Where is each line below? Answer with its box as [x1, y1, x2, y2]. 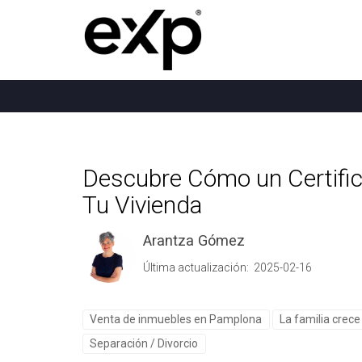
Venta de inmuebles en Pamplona [90, 313, 263, 326]
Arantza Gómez [143, 232, 245, 249]
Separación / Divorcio [90, 337, 199, 350]
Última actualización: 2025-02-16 [143, 261, 312, 274]
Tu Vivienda [82, 191, 202, 219]
